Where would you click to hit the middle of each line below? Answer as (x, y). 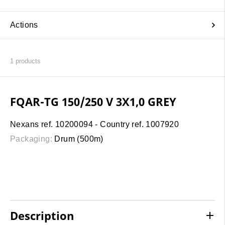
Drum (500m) (78, 139)
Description (42, 216)
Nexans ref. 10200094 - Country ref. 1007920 (95, 125)
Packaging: (31, 139)
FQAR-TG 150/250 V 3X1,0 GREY (93, 102)
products (27, 61)
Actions (24, 25)
